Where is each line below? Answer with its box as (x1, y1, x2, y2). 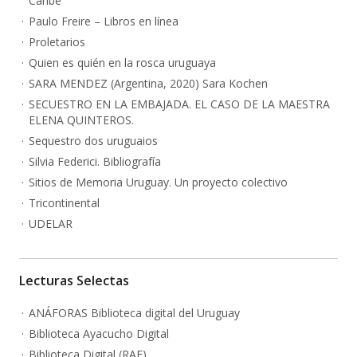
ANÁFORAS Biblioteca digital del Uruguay (29, 305, 240, 321)
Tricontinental (29, 195, 100, 211)
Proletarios (29, 34, 85, 50)
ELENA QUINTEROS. (29, 112, 134, 128)
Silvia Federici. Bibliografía (29, 154, 161, 170)
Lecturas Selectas (19, 272, 129, 290)
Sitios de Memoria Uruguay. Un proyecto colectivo (29, 175, 288, 190)
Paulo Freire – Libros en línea (29, 14, 178, 29)
